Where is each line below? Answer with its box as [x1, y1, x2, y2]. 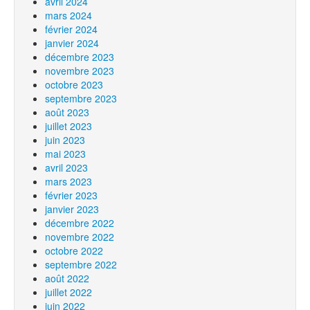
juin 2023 [45, 133, 85, 147]
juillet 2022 [45, 285, 92, 299]
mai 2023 [45, 147, 86, 161]
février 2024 [45, 22, 98, 36]
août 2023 [45, 105, 89, 119]
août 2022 [45, 271, 89, 285]
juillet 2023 [45, 119, 92, 133]
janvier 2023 [45, 202, 99, 216]
